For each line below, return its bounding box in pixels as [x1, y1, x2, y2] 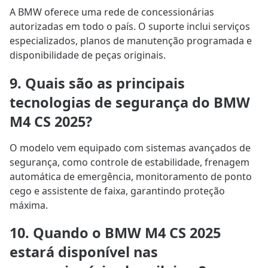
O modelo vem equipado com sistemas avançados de [10, 141, 251, 154]
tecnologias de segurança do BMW [10, 92, 250, 112]
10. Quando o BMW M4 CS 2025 [10, 223, 221, 242]
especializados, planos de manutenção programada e [10, 34, 252, 48]
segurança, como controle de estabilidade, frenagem [10, 155, 249, 169]
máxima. [10, 198, 48, 212]
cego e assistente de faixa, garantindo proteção [10, 184, 225, 197]
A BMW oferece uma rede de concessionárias [10, 5, 214, 19]
